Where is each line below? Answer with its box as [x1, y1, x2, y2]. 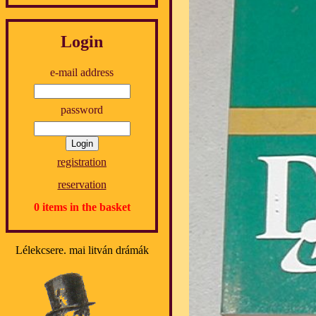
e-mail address [50, 66, 114, 78]
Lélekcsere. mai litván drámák [15, 243, 149, 256]
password [61, 103, 103, 116]
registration [57, 155, 107, 168]
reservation [57, 178, 107, 190]
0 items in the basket [33, 200, 130, 213]
